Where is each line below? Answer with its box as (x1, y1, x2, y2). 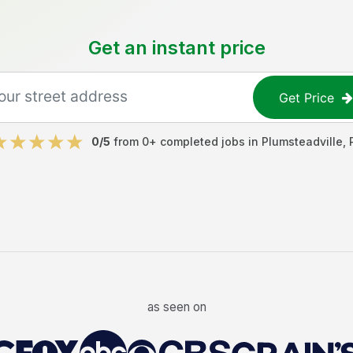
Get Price (279, 89, 335, 106)
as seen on (147, 299, 206, 314)
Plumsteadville (262, 135, 343, 148)
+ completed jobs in (149, 135, 262, 148)
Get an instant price (87, 36, 266, 59)
